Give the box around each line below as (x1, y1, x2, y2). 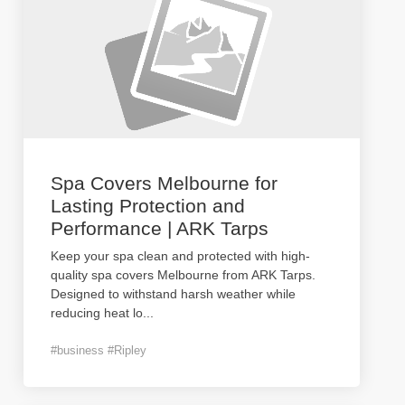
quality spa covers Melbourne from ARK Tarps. (51, 268, 316, 282)
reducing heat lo (51, 306, 143, 320)
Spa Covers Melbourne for (51, 173, 278, 193)
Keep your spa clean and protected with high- (51, 249, 310, 263)
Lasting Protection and (51, 195, 245, 216)
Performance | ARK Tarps (51, 218, 268, 239)
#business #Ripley (51, 344, 146, 357)
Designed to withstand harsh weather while (51, 287, 296, 301)
